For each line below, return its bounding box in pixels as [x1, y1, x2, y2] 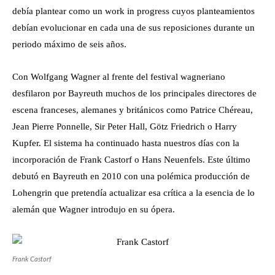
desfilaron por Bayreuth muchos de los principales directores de [12, 88, 257, 98]
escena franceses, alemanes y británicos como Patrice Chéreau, [12, 105, 253, 115]
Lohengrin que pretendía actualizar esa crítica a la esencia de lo [12, 188, 255, 198]
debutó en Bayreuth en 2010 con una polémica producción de [12, 171, 250, 181]
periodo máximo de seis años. [12, 39, 126, 49]
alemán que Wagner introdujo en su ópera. [12, 204, 175, 214]
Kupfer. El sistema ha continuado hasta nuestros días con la [12, 138, 239, 148]
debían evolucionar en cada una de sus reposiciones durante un [12, 23, 255, 33]
